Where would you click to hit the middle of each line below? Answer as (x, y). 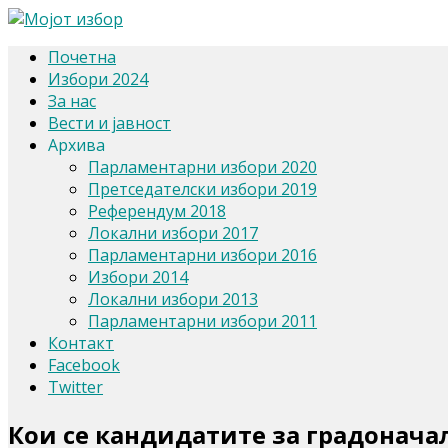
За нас (72, 101)
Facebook (84, 365)
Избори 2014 (138, 277)
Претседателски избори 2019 (202, 189)
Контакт (81, 343)
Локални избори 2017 (173, 233)
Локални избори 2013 (173, 299)
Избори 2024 (98, 79)
